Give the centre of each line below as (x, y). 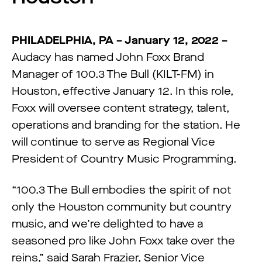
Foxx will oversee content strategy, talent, (120, 108)
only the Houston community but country (122, 207)
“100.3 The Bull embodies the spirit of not (121, 190)
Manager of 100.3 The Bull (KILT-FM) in (113, 74)
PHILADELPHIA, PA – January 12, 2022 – (120, 40)
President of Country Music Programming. (124, 159)
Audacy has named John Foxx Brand (108, 57)
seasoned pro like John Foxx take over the (123, 241)
